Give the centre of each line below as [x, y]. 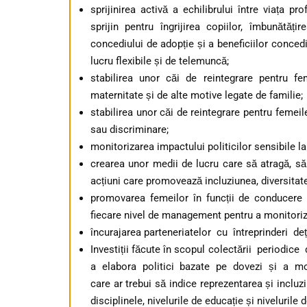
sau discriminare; [130, 129]
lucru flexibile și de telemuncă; [160, 61]
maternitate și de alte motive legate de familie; [197, 95]
